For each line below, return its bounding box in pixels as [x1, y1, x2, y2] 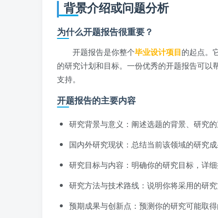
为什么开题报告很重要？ [57, 25, 153, 38]
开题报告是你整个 [73, 46, 135, 58]
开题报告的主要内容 [57, 94, 136, 107]
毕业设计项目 [135, 46, 182, 58]
